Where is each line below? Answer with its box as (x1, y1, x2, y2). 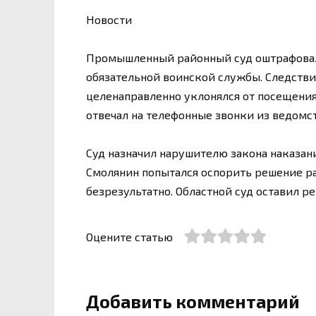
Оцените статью (86, 230, 173, 244)
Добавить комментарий (86, 290, 300, 312)
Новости (86, 12, 132, 26)
